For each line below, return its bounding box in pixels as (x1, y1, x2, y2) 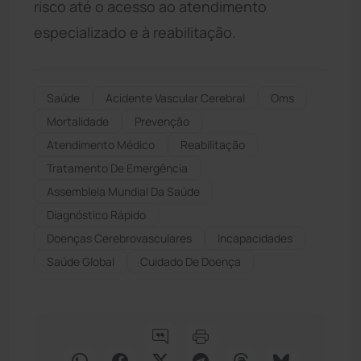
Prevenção (135, 113, 189, 129)
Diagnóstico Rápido (47, 206, 146, 222)
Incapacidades (218, 230, 293, 246)
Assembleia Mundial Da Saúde (47, 183, 200, 199)
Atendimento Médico (47, 136, 155, 152)
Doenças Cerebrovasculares (47, 230, 192, 246)
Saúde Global (47, 253, 114, 269)
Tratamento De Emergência (47, 160, 188, 176)
